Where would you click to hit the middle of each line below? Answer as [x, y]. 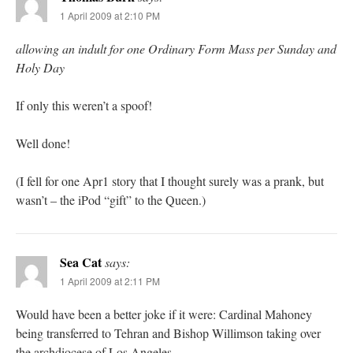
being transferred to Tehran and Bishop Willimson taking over [168, 333]
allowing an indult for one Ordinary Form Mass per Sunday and [176, 49]
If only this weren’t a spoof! [84, 106]
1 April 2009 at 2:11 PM [110, 281]
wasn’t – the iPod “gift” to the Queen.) [111, 200]
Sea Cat [81, 262]
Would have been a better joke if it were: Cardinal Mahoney [164, 314]
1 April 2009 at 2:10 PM [110, 16]
